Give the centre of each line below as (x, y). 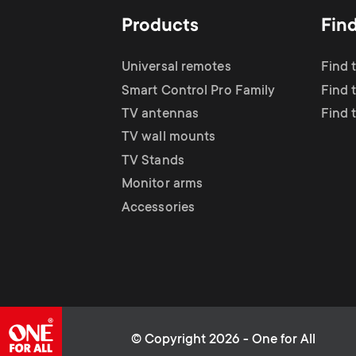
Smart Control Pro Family (199, 91)
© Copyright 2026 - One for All (224, 341)
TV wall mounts (169, 137)
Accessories (159, 208)
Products (160, 27)
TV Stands (153, 161)
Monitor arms (163, 184)
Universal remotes (176, 68)
